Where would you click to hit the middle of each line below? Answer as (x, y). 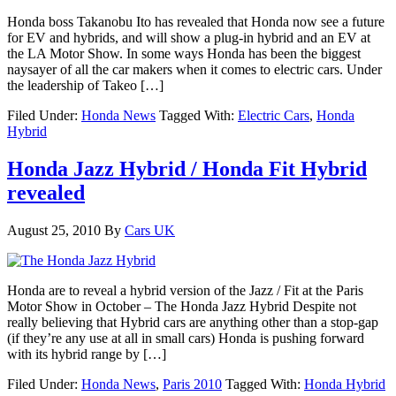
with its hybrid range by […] (87, 354)
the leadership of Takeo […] (85, 85)
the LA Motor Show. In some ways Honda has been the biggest (184, 53)
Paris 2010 (192, 384)
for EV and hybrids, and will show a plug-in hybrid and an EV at (189, 37)
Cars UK (150, 230)
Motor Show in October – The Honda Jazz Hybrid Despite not (182, 306)
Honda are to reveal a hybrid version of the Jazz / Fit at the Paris (185, 290)
